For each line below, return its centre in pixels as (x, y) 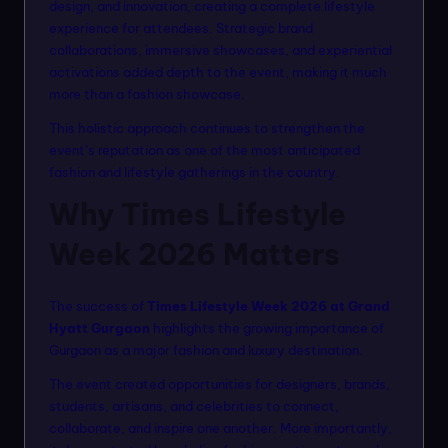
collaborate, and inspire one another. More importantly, (220, 428)
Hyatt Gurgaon (99, 328)
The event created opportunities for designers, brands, (219, 384)
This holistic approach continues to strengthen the (207, 128)
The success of (98, 306)
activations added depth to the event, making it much (218, 72)
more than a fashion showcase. (147, 94)
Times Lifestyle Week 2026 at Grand (268, 306)
